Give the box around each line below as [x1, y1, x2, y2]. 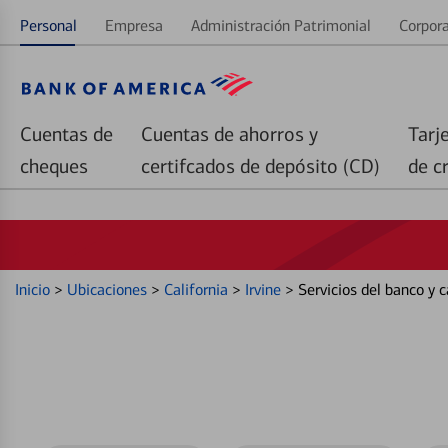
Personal [20, 16, 77, 35]
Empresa [105, 16, 163, 35]
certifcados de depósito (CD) [141, 154, 380, 178]
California [164, 280, 232, 299]
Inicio [15, 280, 54, 299]
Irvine [245, 280, 285, 299]
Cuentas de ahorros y [141, 122, 318, 146]
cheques [20, 154, 88, 178]
